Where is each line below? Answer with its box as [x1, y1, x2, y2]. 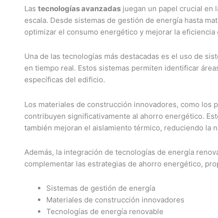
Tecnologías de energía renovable [46, 207, 163, 216]
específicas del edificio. [24, 75, 105, 85]
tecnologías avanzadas [38, 4, 121, 13]
